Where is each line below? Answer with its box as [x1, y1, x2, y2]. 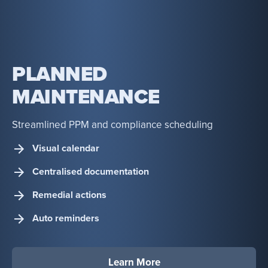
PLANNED [12, 62, 107, 87]
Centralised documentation [32, 166, 149, 178]
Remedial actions [32, 189, 106, 202]
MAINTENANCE [12, 84, 160, 109]
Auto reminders [32, 212, 99, 225]
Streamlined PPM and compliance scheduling [12, 118, 213, 131]
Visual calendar [32, 142, 99, 155]
